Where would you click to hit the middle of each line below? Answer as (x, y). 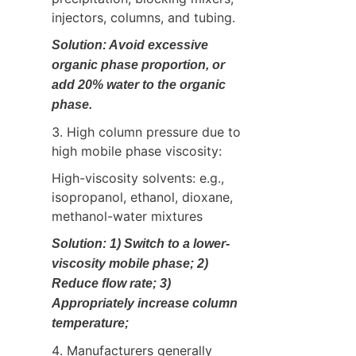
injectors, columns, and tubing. (143, 17)
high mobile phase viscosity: (137, 151)
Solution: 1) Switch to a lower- (141, 243)
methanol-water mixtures (127, 216)
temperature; (90, 323)
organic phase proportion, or (138, 64)
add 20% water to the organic (139, 84)
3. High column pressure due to (146, 132)
